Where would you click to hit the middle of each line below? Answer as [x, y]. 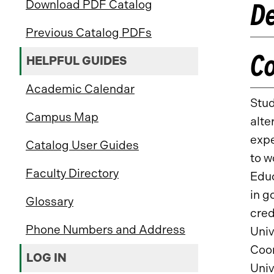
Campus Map [62, 117]
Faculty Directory [72, 173]
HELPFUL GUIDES [77, 61]
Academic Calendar [80, 89]
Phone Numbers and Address [106, 230]
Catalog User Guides [82, 145]
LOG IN [46, 258]
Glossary [50, 202]
